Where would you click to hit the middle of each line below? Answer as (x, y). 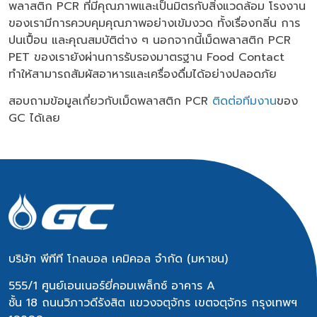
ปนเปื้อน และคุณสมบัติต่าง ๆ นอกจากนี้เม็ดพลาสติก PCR (150, 40)
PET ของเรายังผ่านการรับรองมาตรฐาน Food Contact (146, 57)
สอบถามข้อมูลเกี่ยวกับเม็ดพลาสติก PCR (110, 101)
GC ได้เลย (36, 118)
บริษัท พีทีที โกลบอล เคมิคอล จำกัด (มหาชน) (118, 259)
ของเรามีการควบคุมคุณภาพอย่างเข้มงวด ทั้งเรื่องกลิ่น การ (154, 23)
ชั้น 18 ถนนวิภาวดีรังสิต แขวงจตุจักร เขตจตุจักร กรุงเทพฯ (153, 302)
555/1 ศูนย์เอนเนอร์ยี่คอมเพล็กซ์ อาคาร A (112, 286)
